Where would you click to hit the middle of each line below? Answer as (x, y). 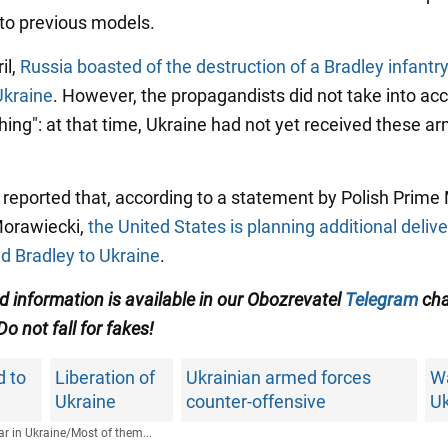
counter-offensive (256, 401)
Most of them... (111, 432)
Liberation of (105, 377)
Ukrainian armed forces (279, 377)
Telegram (381, 299)
